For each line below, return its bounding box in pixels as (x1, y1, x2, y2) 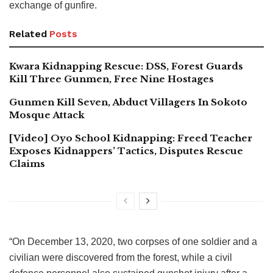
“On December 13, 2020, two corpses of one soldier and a (9, 236, 257, 247)
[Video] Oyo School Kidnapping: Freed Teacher (9, 132, 252, 144)
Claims (9, 158, 48, 170)
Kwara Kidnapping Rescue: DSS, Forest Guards (9, 60, 243, 73)
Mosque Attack (9, 109, 85, 121)
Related (9, 28, 47, 40)
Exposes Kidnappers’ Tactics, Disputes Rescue (9, 145, 243, 157)
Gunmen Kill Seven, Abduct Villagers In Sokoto (9, 96, 247, 108)
